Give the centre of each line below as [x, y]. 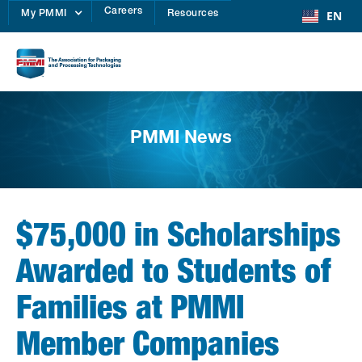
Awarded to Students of [174, 275]
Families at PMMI [130, 311]
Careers [123, 11]
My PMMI [44, 14]
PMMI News [181, 139]
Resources [193, 14]
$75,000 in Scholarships [179, 239]
